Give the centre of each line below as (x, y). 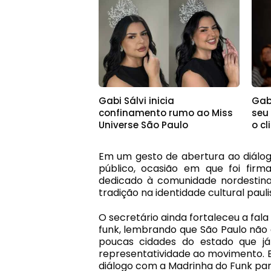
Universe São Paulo (143, 125)
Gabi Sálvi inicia (136, 100)
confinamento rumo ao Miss (165, 113)
